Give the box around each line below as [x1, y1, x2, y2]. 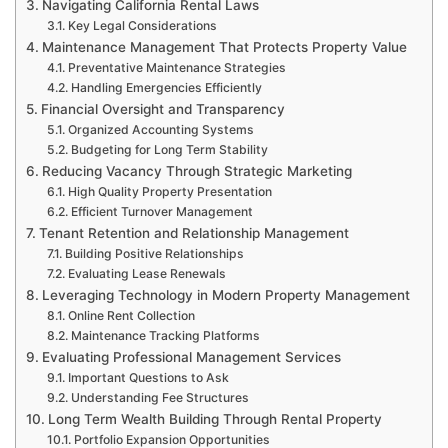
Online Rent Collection [67, 307, 195, 323]
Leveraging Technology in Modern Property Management [41, 286, 410, 303]
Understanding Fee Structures [70, 389, 249, 405]
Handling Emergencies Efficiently [70, 79, 262, 95]
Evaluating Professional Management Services [41, 348, 341, 365]
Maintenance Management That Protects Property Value [41, 38, 407, 55]
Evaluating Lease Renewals [67, 265, 226, 281]
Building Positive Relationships [64, 245, 244, 261]
